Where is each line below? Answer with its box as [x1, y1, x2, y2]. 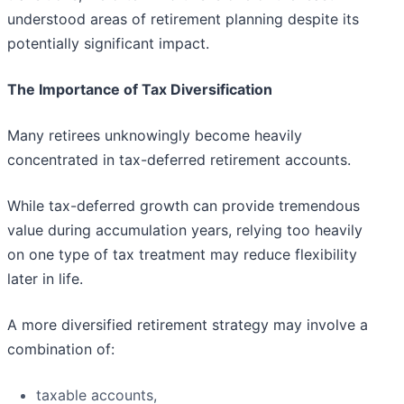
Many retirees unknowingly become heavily [7, 126, 302, 145]
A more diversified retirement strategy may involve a [7, 316, 368, 335]
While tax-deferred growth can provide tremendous [7, 197, 360, 216]
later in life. [7, 270, 83, 289]
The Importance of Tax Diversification [7, 80, 272, 99]
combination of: [7, 340, 115, 359]
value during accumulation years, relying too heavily [7, 221, 363, 240]
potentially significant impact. [7, 34, 209, 53]
